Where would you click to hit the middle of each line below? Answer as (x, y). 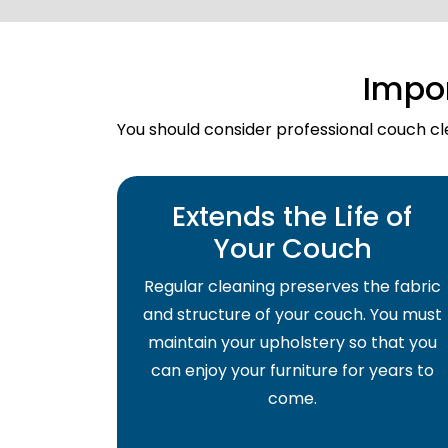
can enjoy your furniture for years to (292, 370)
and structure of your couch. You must (292, 314)
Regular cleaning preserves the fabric (292, 286)
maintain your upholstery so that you (292, 342)
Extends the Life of (292, 216)
